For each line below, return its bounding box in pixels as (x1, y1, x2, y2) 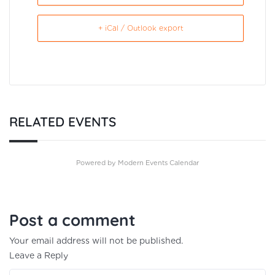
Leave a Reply (9, 250, 68, 261)
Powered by (76, 158, 118, 168)
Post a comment (9, 210, 136, 231)
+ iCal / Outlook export (98, 23, 184, 33)
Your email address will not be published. (9, 236, 183, 246)
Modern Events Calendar (118, 158, 199, 168)
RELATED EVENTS (9, 114, 116, 130)
